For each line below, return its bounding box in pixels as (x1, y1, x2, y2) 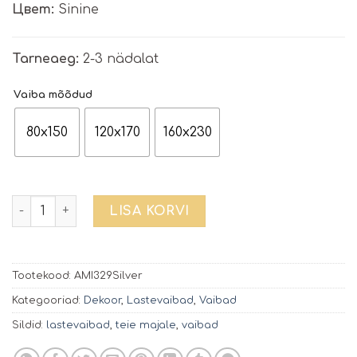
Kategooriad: (12, 294, 84, 306)
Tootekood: (12, 269, 74, 281)
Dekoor (84, 294, 121, 306)
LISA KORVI (109, 203, 190, 218)
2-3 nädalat (79, 52, 159, 67)
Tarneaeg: (12, 52, 79, 67)
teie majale (116, 319, 176, 331)
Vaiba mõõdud (14, 88, 92, 100)
